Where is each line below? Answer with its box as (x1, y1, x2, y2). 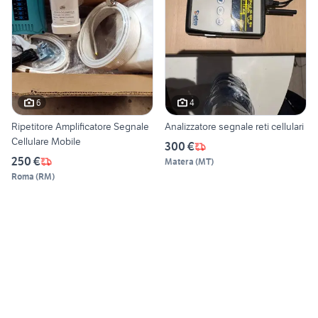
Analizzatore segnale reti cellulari (165, 120, 304, 133)
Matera (165, 156, 194, 168)
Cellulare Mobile (11, 135, 81, 148)
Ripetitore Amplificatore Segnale (11, 120, 149, 133)
